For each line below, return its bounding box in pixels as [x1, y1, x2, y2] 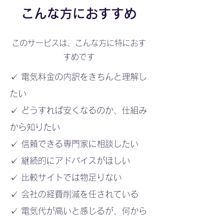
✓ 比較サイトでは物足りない [10, 173, 122, 182]
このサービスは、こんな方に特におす [12, 39, 146, 47]
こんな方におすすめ [21, 7, 137, 20]
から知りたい [10, 123, 60, 131]
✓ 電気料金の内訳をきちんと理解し [10, 73, 147, 81]
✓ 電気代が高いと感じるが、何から [10, 207, 147, 215]
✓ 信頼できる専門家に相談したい [10, 140, 139, 148]
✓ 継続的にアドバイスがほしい [10, 156, 130, 165]
